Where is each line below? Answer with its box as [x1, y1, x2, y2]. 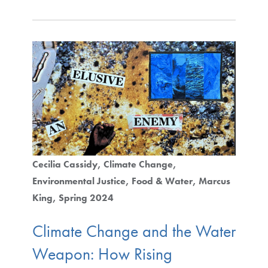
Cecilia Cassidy [32, 158, 98, 171]
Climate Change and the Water [32, 220, 236, 242]
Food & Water [131, 175, 193, 188]
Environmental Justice [32, 175, 126, 188]
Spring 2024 [58, 191, 114, 205]
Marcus [198, 175, 230, 188]
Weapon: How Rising [32, 243, 172, 264]
